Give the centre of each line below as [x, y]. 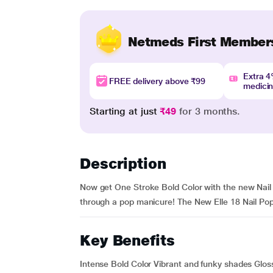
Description [123, 164]
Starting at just [125, 111]
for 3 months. [208, 111]
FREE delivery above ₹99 [157, 81]
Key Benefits [127, 240]
